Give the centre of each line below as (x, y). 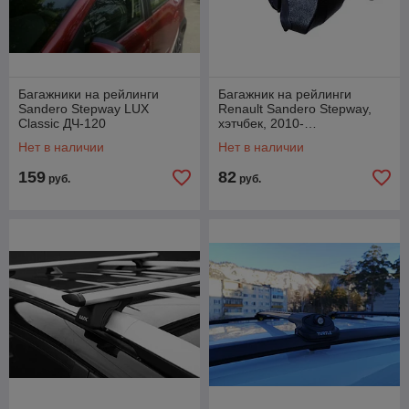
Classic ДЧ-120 (62, 123)
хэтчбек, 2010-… (267, 123)
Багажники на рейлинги (89, 94)
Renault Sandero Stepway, (295, 109)
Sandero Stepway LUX (84, 109)
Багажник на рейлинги (285, 94)
